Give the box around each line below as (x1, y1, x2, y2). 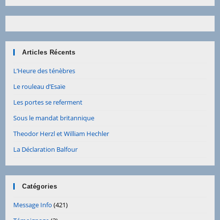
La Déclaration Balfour (13, 144, 78, 154)
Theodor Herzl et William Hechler (13, 129, 110, 138)
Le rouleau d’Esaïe (13, 82, 66, 91)
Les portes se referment (13, 97, 83, 107)
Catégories (22, 182, 57, 190)
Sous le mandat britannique (13, 113, 95, 122)
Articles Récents (22, 48, 76, 56)
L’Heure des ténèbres (13, 66, 76, 75)
